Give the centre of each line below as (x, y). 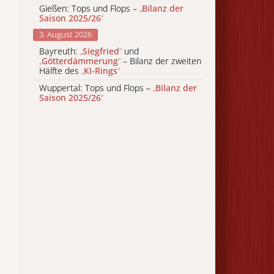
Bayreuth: (60, 51)
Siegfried (101, 51)
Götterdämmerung (80, 61)
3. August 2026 (65, 35)
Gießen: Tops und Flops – (89, 8)
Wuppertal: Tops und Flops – (96, 88)
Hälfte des (60, 70)
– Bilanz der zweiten (161, 61)
